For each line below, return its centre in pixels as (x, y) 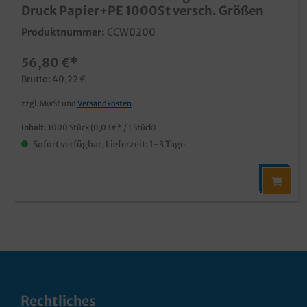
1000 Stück (70, 127)
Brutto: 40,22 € (54, 79)
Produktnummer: (63, 32)
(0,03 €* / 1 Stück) (123, 127)
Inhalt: (35, 127)
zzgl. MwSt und (50, 103)
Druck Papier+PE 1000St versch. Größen (143, 11)
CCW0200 (132, 32)
